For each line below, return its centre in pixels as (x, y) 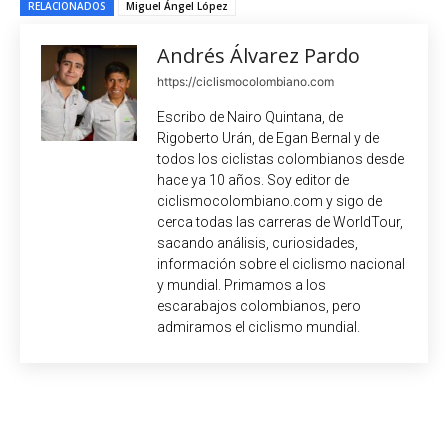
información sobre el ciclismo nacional (281, 263)
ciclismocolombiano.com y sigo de (269, 200)
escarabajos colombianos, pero (259, 305)
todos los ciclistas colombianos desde (280, 158)
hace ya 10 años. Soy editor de (253, 179)
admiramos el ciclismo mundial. (258, 326)
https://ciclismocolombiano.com (245, 81)
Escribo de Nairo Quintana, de (250, 116)
